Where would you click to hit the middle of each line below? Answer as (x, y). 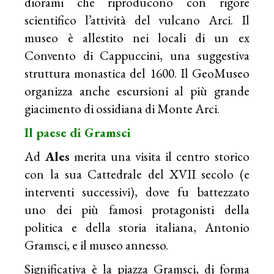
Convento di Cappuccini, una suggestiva (137, 55)
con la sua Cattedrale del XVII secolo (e (137, 174)
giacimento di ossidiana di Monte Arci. (122, 108)
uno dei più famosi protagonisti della (137, 209)
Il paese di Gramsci (78, 132)
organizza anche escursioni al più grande (137, 91)
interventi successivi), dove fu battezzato (137, 191)
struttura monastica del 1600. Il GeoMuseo (137, 73)
